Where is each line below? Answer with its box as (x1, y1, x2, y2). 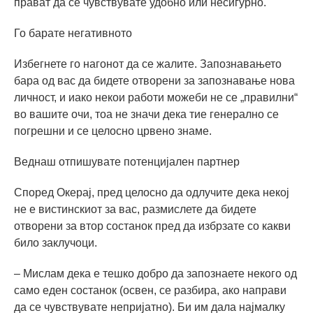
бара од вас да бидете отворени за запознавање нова (14, 75, 295, 87)
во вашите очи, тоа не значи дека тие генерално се (14, 108, 279, 121)
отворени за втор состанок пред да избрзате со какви (14, 220, 291, 233)
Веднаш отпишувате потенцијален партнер (14, 156, 240, 168)
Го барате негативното (14, 27, 132, 40)
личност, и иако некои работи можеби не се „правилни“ (14, 92, 298, 104)
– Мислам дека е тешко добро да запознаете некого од (14, 268, 297, 280)
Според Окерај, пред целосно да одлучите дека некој (14, 187, 289, 199)
